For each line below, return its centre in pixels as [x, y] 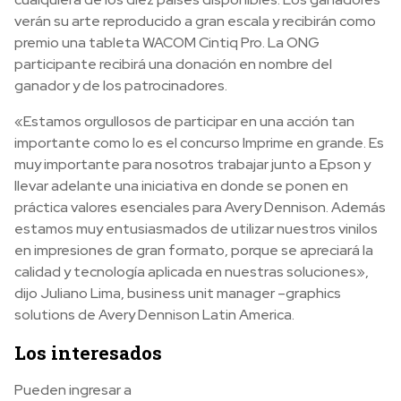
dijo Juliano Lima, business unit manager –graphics [178, 293]
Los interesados [88, 352]
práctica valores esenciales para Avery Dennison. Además [200, 207]
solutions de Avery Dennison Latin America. [154, 314]
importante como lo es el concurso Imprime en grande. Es [199, 142]
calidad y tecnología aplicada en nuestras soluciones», [192, 271]
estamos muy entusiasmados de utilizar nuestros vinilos [196, 228]
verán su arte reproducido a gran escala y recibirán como [195, 21]
